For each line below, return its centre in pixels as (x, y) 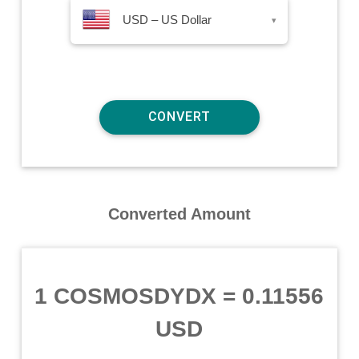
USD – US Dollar (167, 19)
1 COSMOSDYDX (126, 296)
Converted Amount (179, 214)
